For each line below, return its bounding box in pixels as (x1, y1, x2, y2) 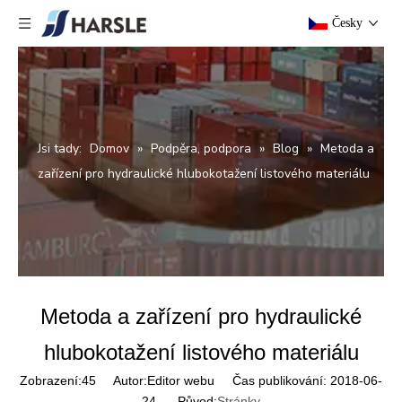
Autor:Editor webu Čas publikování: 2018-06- (96, 373, 382, 388)
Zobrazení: (20, 373, 82, 388)
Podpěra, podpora (150, 140, 251, 157)
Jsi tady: (37, 140, 82, 157)
